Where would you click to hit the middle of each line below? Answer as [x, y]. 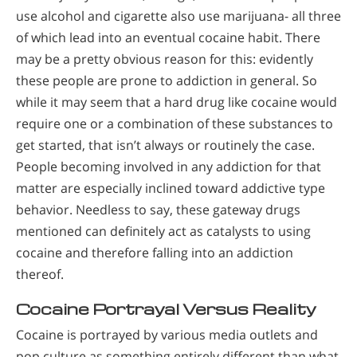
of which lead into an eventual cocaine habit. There [168, 38]
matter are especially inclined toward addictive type [171, 188]
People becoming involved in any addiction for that [169, 167]
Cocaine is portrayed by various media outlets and [167, 335]
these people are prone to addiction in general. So [167, 81]
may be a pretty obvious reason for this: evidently [165, 59]
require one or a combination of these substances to [175, 124]
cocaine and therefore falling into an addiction [155, 253]
